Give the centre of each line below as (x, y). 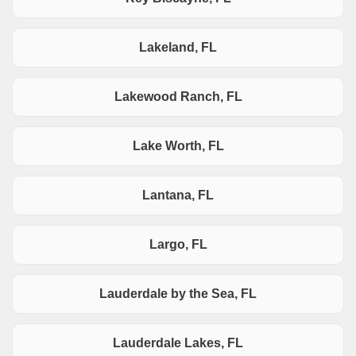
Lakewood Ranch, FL (178, 97)
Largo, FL (178, 245)
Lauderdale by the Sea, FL (178, 294)
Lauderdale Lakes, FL (178, 343)
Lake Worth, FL (178, 146)
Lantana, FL (178, 195)
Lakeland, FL (178, 48)
